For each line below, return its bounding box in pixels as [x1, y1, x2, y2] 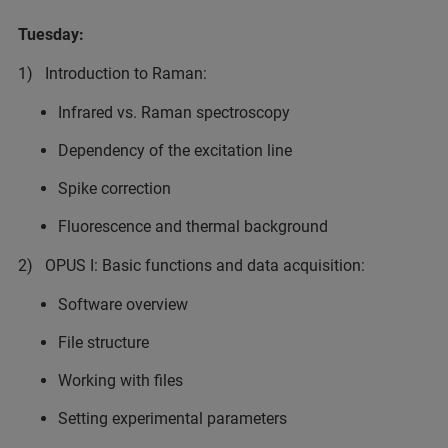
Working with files [58, 371, 183, 390]
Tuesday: [18, 25, 84, 44]
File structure [58, 333, 149, 352]
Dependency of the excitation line [58, 141, 292, 160]
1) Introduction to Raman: [18, 64, 207, 83]
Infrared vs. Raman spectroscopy [58, 103, 290, 122]
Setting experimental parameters [58, 409, 287, 428]
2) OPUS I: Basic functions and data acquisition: [18, 256, 365, 275]
